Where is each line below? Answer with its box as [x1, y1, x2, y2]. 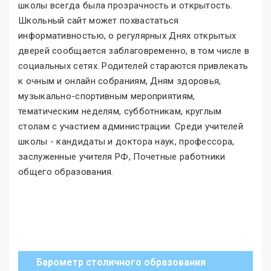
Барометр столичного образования [36, 256, 206, 268]
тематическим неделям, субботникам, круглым [18, 105, 222, 117]
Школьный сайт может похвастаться [18, 15, 179, 26]
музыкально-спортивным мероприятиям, [18, 90, 195, 102]
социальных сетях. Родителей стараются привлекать [18, 60, 249, 71]
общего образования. [18, 166, 114, 177]
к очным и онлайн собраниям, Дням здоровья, [18, 75, 221, 87]
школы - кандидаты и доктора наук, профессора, [18, 135, 235, 147]
